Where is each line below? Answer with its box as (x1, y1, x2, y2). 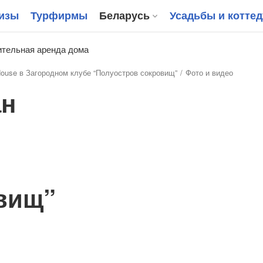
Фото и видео (186, 67, 233, 78)
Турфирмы (31, 8, 87, 23)
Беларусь (99, 8, 150, 23)
